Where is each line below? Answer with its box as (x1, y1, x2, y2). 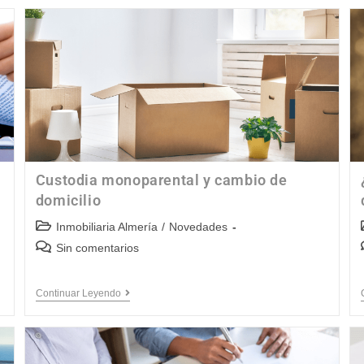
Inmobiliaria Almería (55, 220, 158, 234)
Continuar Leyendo (35, 288, 121, 300)
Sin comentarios (55, 241, 139, 255)
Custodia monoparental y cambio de (35, 171, 288, 189)
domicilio (35, 192, 102, 210)
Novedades (168, 220, 227, 234)
